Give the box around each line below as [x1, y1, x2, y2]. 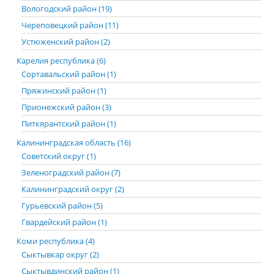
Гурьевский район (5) [21, 200, 103, 211]
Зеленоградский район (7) [21, 167, 120, 178]
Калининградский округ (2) [21, 183, 124, 194]
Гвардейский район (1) [21, 217, 107, 228]
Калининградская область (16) [17, 137, 131, 148]
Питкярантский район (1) [21, 118, 116, 129]
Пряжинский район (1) [21, 85, 106, 96]
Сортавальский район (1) [21, 68, 116, 80]
